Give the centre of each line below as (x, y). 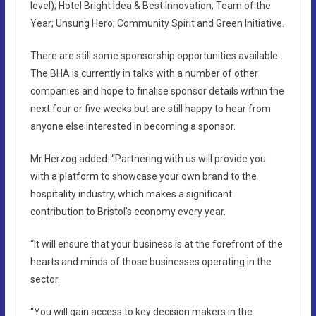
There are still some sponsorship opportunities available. (155, 55)
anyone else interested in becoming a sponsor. (133, 126)
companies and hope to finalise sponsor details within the (157, 91)
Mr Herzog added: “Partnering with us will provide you (148, 158)
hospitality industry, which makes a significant (131, 194)
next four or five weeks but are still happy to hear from (150, 108)
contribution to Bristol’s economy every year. (128, 211)
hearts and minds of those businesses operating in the (151, 261)
